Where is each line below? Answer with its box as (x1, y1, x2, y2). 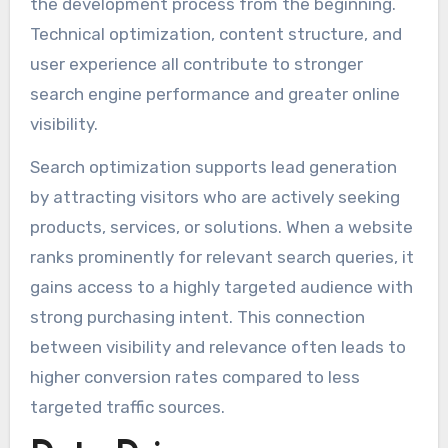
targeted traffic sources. (29, 397, 225, 418)
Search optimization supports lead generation (29, 157, 397, 178)
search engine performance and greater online (29, 84, 400, 105)
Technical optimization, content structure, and (29, 24, 402, 45)
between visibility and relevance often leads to (29, 337, 406, 358)
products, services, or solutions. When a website (29, 217, 413, 238)
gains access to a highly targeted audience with (29, 277, 413, 298)
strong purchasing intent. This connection (29, 307, 365, 328)
